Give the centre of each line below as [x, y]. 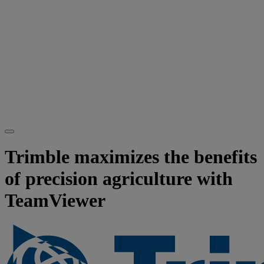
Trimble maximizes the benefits [131, 157]
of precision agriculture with [119, 179]
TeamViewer [55, 201]
